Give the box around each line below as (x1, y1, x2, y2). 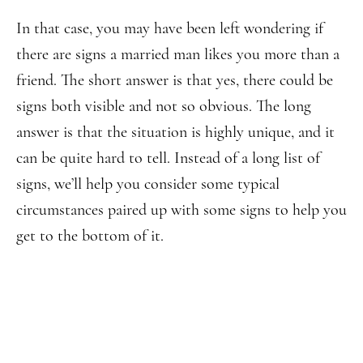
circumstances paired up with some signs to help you (16, 200, 347, 220)
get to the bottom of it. (16, 226, 164, 246)
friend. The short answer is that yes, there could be (16, 70, 333, 90)
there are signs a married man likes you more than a (16, 45, 340, 64)
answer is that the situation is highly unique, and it (16, 122, 335, 142)
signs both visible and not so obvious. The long (16, 96, 311, 116)
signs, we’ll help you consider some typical (16, 174, 280, 194)
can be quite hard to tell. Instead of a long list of (16, 148, 320, 168)
